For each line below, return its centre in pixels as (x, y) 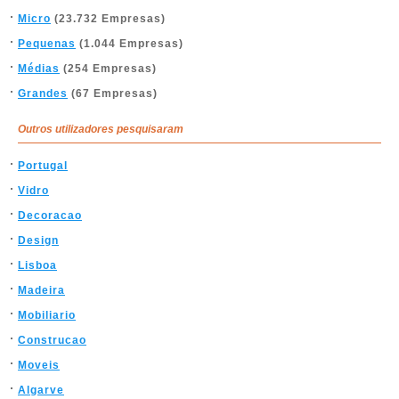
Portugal (43, 165)
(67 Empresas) (113, 93)
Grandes (43, 93)
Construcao (52, 340)
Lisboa (37, 265)
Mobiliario (47, 315)
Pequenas (47, 43)
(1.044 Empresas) (130, 43)
